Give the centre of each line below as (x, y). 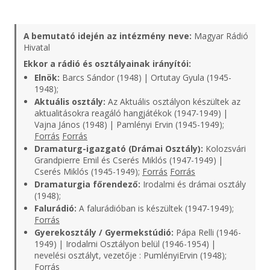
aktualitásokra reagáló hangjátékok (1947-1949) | (131, 113)
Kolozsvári (224, 149)
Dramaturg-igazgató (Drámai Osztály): (119, 149)
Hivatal (37, 47)
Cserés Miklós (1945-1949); (88, 171)
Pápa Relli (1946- (207, 232)
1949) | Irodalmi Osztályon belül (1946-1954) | (125, 244)
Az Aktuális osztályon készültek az (173, 102)
